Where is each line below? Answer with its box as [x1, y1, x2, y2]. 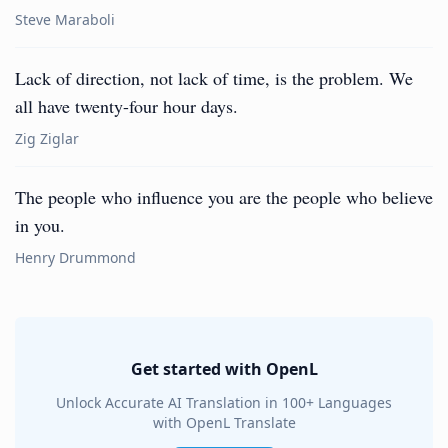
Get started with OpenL [130, 358, 318, 380]
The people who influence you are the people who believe [15, 185, 433, 209]
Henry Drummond [15, 248, 136, 267]
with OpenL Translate [152, 413, 296, 432]
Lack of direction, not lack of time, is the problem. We [15, 66, 413, 90]
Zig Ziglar [15, 129, 79, 148]
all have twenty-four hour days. [15, 94, 238, 118]
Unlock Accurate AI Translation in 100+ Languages [56, 393, 392, 412]
